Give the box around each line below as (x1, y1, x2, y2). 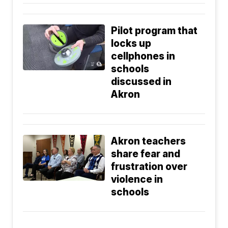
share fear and (111, 148, 181, 160)
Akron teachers (111, 135, 186, 148)
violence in (111, 174, 163, 186)
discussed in (111, 76, 172, 88)
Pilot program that (111, 25, 198, 37)
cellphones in (111, 50, 176, 63)
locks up (111, 38, 152, 50)
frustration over (111, 161, 188, 173)
